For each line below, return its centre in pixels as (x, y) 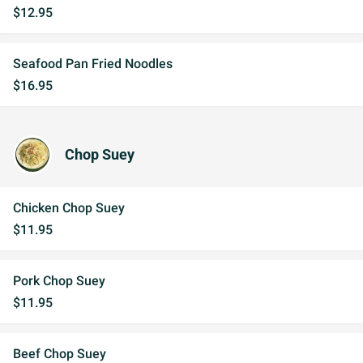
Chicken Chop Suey (69, 208)
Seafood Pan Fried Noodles (93, 64)
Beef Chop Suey (60, 354)
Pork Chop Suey (59, 281)
